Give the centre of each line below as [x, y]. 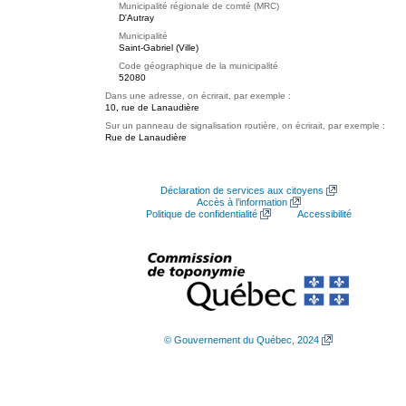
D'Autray [136, 18]
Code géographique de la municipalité [198, 66]
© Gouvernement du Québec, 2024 [242, 340]
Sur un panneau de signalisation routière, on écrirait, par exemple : [245, 126]
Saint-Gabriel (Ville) [159, 48]
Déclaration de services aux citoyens [242, 190]
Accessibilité [324, 214]
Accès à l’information [242, 202]
